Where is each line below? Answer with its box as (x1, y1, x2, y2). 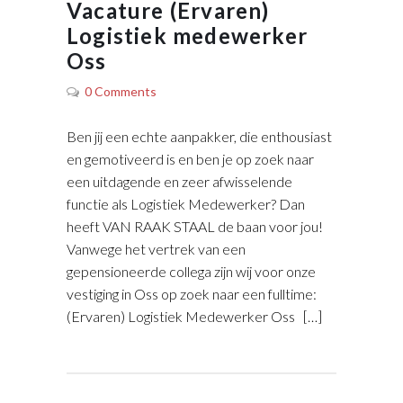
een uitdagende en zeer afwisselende (67, 172, 292, 190)
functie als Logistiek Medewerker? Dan (67, 194, 305, 212)
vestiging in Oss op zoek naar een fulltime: (67, 284, 317, 302)
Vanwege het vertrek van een (67, 239, 246, 257)
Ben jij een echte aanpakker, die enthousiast (67, 127, 332, 145)
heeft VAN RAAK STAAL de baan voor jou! (67, 217, 323, 235)
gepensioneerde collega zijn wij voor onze (67, 262, 316, 280)
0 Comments (85, 83, 157, 99)
